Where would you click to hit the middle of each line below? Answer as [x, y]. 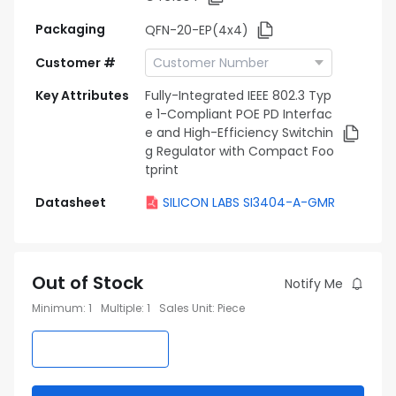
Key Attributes [82, 95]
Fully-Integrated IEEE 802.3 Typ [238, 95]
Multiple [121, 308]
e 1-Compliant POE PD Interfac [239, 114]
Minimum [57, 308]
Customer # [76, 63]
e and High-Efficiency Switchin [239, 133]
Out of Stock [88, 283]
